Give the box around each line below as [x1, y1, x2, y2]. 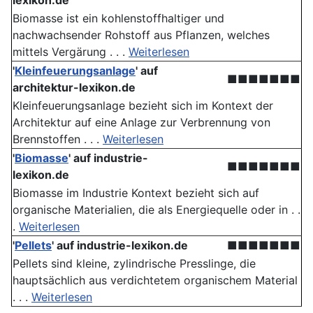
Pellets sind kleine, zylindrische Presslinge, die [13, 256, 256, 271]
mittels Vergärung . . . [13, 45, 129, 59]
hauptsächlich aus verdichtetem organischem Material [13, 273, 298, 288]
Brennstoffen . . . [13, 132, 103, 147]
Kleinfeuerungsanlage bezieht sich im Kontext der [13, 99, 273, 113]
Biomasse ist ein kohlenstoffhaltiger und [13, 11, 224, 26]
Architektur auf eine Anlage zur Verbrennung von [13, 115, 270, 130]
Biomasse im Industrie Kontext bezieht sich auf [13, 186, 259, 201]
